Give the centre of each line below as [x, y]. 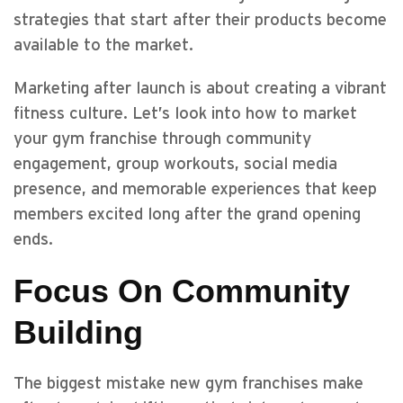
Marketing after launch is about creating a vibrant [200, 89]
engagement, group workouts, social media [175, 164]
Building [78, 332]
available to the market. [103, 45]
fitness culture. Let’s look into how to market [185, 114]
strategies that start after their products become [200, 20]
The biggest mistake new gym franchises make [188, 384]
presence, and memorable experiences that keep [195, 189]
